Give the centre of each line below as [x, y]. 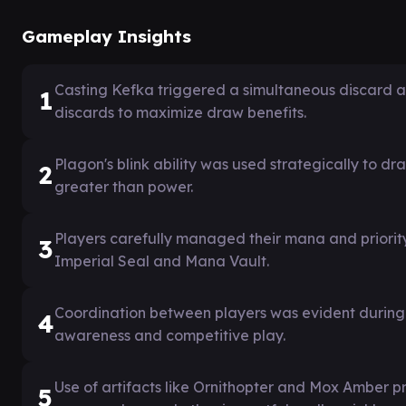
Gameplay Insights [106, 36]
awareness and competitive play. [170, 335]
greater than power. [124, 186]
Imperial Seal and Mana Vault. [162, 261]
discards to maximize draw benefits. [180, 112]
